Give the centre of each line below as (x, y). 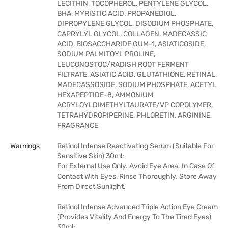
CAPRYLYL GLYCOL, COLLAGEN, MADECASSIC (132, 34)
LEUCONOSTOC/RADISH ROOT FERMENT (123, 64)
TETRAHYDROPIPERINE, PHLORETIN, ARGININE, (134, 115)
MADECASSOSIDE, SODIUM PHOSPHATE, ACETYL (137, 85)
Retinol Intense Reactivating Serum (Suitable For (135, 146)
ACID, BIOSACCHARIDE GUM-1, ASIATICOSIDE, (131, 44)
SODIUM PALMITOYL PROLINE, (106, 54)
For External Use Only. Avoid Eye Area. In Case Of (136, 166)
